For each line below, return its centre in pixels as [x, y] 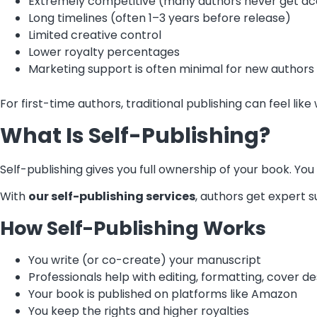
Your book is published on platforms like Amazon [163, 294]
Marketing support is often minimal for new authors [171, 69]
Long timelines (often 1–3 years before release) [160, 18]
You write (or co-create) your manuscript [145, 260]
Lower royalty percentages [104, 52]
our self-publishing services [112, 197]
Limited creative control [95, 35]
